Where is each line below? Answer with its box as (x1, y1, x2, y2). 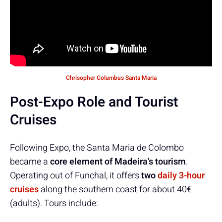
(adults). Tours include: (10, 196, 98, 210)
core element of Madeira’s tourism (50, 155, 186, 168)
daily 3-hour (158, 168, 205, 182)
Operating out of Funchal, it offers (10, 168, 141, 182)
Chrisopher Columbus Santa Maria (65, 73, 157, 82)
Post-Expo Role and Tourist (10, 92, 178, 112)
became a (10, 155, 50, 168)
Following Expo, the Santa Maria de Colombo (10, 141, 184, 155)
